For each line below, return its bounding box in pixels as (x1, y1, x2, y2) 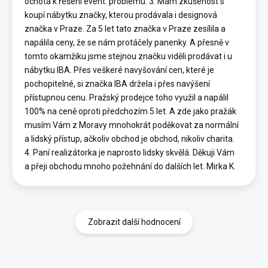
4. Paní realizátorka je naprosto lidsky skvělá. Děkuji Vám (25, 147, 234, 157)
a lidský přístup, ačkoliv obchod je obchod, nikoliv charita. (25, 133, 234, 144)
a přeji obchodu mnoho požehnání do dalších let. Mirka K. (25, 161, 236, 171)
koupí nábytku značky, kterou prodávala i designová (25, 10, 217, 20)
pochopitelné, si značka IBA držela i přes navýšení (25, 78, 210, 89)
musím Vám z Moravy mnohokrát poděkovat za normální (25, 120, 239, 130)
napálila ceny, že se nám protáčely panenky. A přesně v (25, 37, 229, 47)
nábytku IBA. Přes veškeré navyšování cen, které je (25, 65, 214, 75)
